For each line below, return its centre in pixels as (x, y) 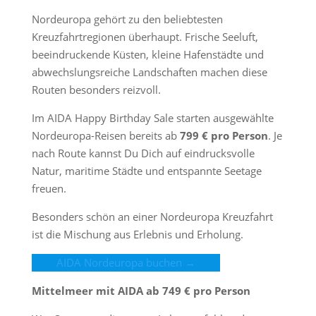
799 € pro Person (224, 135)
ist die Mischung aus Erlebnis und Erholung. (139, 234)
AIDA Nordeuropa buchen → (126, 262)
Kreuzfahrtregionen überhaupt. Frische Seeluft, (145, 37)
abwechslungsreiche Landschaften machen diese (149, 72)
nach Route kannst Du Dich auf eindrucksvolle (143, 153)
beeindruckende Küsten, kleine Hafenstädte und (147, 54)
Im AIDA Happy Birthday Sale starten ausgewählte (152, 118)
